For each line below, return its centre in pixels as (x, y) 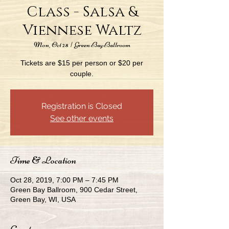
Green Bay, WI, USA (43, 199)
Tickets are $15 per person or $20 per (82, 63)
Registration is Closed (82, 106)
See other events (82, 118)
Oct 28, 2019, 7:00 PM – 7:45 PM (64, 180)
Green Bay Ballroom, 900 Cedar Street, (74, 190)
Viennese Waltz (82, 30)
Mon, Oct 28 (51, 45)
